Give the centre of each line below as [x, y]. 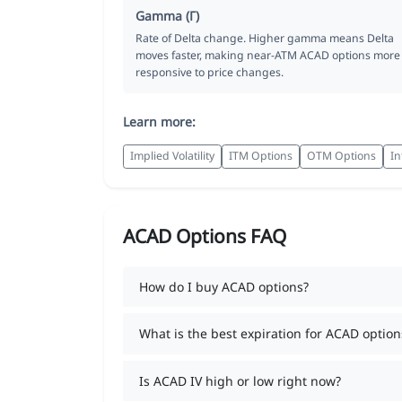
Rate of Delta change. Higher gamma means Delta [265, 38]
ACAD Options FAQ [205, 236]
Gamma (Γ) [167, 15]
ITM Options [261, 156]
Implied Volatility [172, 156]
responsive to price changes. [210, 72]
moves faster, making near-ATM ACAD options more [268, 55]
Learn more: [159, 121]
